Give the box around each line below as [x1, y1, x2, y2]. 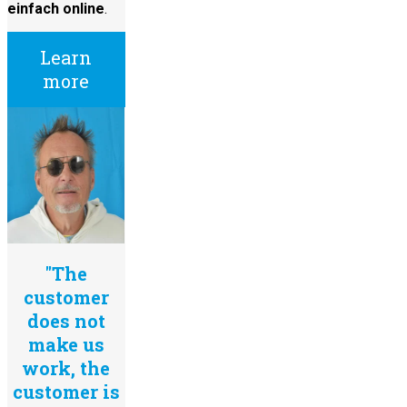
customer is [12, 379, 120, 403]
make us [27, 332, 104, 356]
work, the [22, 355, 111, 380]
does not [26, 308, 105, 333]
